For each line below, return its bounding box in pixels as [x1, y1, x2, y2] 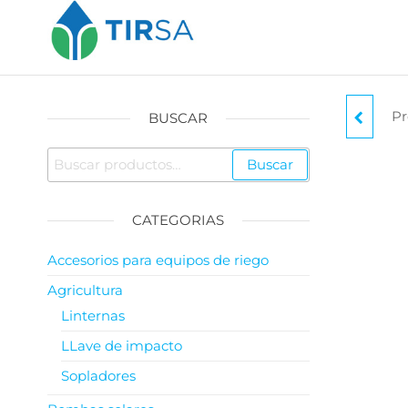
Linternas [61, 307, 125, 324]
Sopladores [61, 367, 136, 384]
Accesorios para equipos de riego [47, 251, 269, 269]
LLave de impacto [61, 337, 182, 354]
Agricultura [47, 281, 123, 299]
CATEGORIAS [132, 211, 225, 229]
